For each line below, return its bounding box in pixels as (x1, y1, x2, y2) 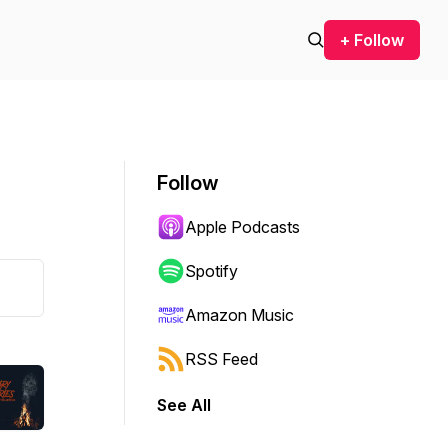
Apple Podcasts (185, 217, 300, 237)
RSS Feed (185, 349, 258, 369)
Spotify (185, 261, 238, 281)
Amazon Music (185, 305, 294, 325)
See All (157, 395, 211, 415)
